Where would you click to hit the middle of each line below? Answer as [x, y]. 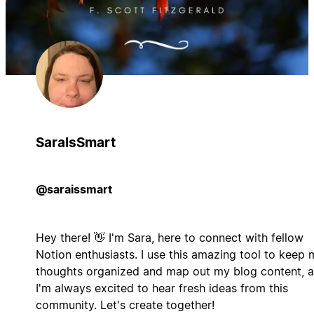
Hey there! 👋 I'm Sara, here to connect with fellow [169, 237]
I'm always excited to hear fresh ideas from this [162, 288]
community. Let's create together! [125, 305]
